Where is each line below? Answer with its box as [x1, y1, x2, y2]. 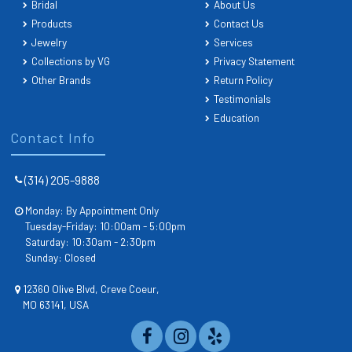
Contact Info [11, 128, 96, 146]
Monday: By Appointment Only [25, 203, 159, 217]
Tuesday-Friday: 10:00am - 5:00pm [25, 218, 186, 233]
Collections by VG [31, 53, 111, 68]
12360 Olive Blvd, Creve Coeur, [23, 281, 160, 295]
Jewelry [31, 35, 68, 49]
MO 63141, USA [23, 297, 90, 311]
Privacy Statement [214, 53, 295, 68]
